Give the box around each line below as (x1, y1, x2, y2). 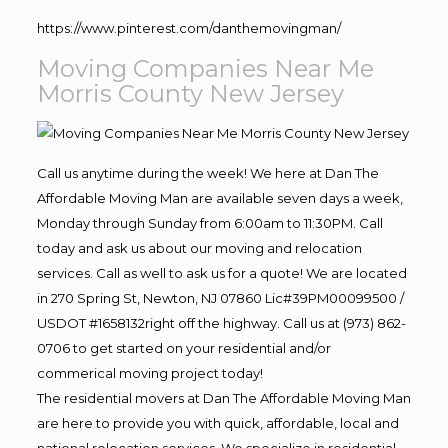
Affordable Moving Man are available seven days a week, (36, 189, 403, 206)
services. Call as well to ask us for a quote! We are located (36, 264, 407, 281)
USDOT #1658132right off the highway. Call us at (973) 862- (36, 314, 406, 331)
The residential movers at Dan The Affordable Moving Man (36, 389, 411, 406)
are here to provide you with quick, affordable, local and (36, 414, 399, 431)
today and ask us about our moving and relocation (36, 239, 362, 256)
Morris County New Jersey (36, 78, 344, 108)
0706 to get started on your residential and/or (36, 339, 331, 356)
